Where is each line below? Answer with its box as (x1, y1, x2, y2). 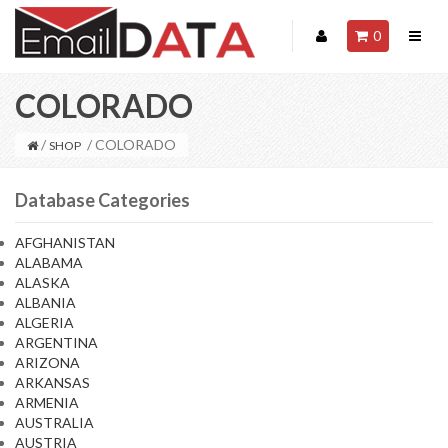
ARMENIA (15, 394, 79, 411)
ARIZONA (15, 354, 80, 371)
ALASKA (15, 274, 70, 291)
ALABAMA (15, 254, 83, 271)
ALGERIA (15, 314, 74, 331)
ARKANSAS (15, 374, 90, 391)
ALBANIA (15, 294, 76, 311)
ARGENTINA (15, 334, 98, 351)
